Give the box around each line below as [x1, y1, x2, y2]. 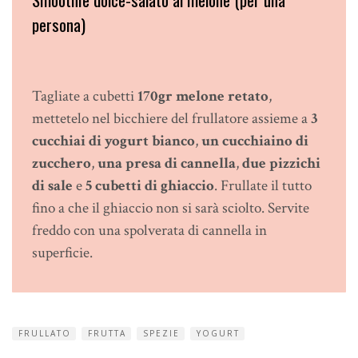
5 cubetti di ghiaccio [86, 175, 214, 196]
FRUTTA [88, 328, 126, 340]
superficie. [32, 242, 93, 263]
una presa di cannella [97, 153, 236, 173]
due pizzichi [242, 153, 320, 173]
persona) [32, 12, 86, 38]
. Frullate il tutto [214, 175, 312, 196]
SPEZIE [143, 328, 180, 340]
